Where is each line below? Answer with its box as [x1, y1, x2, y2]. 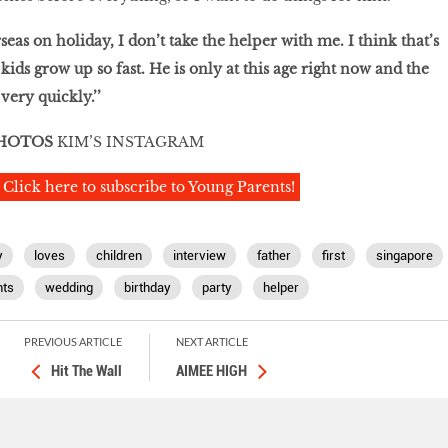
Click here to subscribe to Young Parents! [3, 177, 296, 196]
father [256, 247, 291, 263]
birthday [123, 279, 171, 295]
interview [172, 247, 226, 263]
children [95, 247, 142, 263]
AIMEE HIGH [176, 361, 248, 380]
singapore [375, 247, 433, 263]
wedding [44, 279, 93, 295]
